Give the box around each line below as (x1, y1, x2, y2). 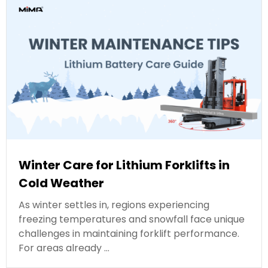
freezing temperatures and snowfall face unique (19, 212, 245, 226)
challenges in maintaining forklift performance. (19, 226, 239, 240)
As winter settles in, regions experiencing (19, 197, 209, 212)
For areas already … (19, 240, 109, 255)
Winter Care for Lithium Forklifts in (19, 156, 230, 173)
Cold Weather (19, 174, 104, 191)
